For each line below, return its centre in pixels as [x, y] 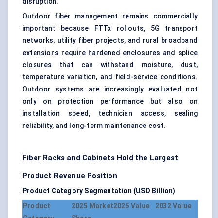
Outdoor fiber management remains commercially [110, 16]
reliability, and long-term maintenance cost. [94, 126]
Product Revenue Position [70, 176]
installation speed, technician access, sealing [110, 114]
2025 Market [92, 206]
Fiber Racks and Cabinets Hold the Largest [100, 158]
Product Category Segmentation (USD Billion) [99, 191]
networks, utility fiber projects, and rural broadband [110, 41]
